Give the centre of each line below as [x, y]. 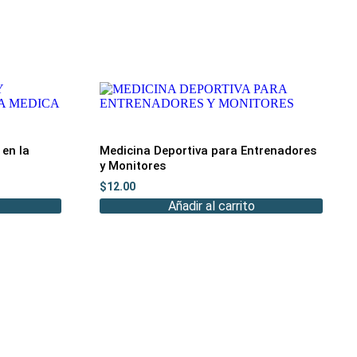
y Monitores [133, 166]
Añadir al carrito [211, 206]
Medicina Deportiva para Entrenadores [208, 151]
